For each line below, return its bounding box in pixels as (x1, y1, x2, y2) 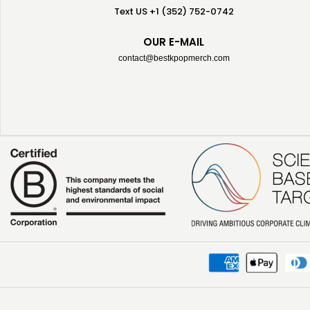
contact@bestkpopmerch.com (118, 53, 230, 63)
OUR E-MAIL (143, 34, 205, 49)
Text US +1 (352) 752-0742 (113, 4, 234, 18)
